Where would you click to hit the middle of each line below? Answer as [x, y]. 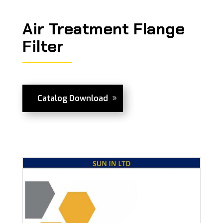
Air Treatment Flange [103, 29]
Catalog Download [72, 98]
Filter [43, 46]
